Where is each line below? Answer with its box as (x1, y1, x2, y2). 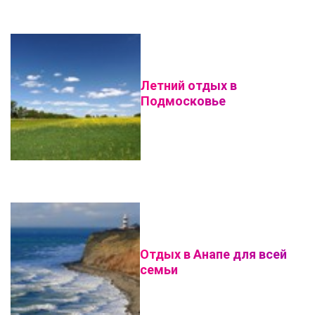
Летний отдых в (141, 78, 238, 93)
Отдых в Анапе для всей (139, 247, 287, 262)
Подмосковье (141, 94, 226, 108)
